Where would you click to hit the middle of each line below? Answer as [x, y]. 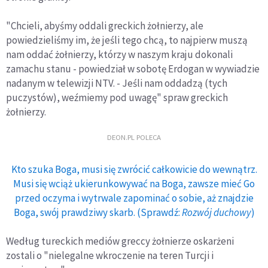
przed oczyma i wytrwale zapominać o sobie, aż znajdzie [134, 198]
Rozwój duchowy [216, 212]
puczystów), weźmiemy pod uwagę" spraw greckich [117, 97]
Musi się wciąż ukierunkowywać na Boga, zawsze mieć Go [134, 183]
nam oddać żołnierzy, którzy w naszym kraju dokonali [119, 54]
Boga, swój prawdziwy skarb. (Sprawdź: [98, 212]
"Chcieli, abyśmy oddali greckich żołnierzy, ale [105, 25]
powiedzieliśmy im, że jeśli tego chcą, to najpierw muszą [127, 40]
